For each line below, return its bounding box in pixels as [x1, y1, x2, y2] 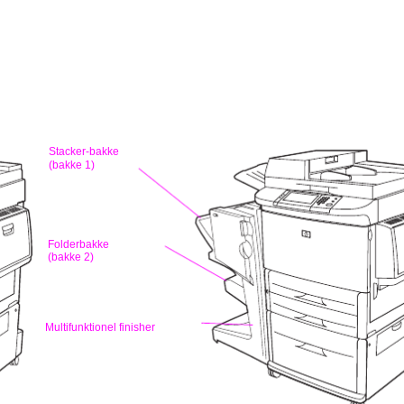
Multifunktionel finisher [45, 321, 155, 334]
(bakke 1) [49, 159, 95, 171]
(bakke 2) [48, 251, 94, 263]
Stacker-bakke [49, 145, 119, 158]
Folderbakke [48, 238, 109, 251]
